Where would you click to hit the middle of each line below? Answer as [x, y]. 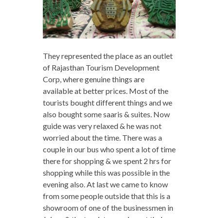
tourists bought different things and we [107, 102]
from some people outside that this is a [106, 196]
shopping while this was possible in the [106, 172]
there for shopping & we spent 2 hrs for [107, 161]
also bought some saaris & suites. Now [106, 114]
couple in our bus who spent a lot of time [109, 149]
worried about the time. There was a [102, 137]
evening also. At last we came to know [105, 184]
